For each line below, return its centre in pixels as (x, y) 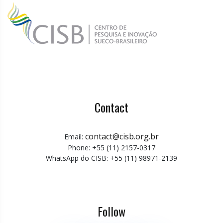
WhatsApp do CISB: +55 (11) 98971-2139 (111, 158)
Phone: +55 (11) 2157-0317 (111, 148)
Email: (75, 137)
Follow (111, 211)
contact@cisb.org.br (122, 137)
